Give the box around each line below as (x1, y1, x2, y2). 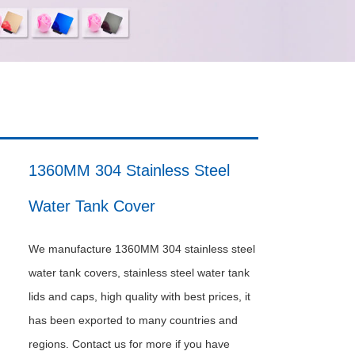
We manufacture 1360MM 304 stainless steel (29, 242, 255, 255)
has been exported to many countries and (29, 314, 238, 326)
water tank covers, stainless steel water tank (29, 266, 250, 279)
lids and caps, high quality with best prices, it (29, 290, 250, 303)
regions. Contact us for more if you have (29, 338, 230, 350)
